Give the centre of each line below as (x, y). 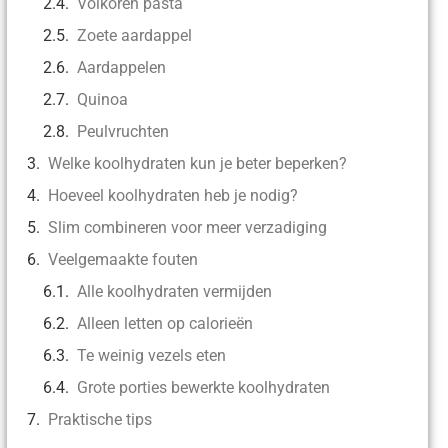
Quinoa (102, 99)
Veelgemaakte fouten (122, 259)
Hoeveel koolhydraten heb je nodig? (172, 195)
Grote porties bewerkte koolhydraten (203, 387)
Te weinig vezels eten (151, 355)
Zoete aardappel (134, 35)
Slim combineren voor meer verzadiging (187, 227)
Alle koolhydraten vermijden (174, 291)
